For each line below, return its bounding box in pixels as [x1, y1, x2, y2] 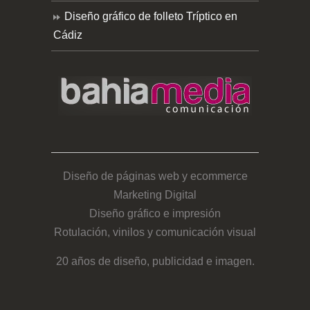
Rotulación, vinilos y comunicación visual [54, 226, 256, 239]
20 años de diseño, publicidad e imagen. [55, 255, 255, 268]
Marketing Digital [113, 189, 197, 201]
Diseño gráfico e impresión [89, 208, 221, 220]
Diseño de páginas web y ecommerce [62, 170, 248, 183]
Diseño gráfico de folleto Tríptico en [64, 10, 237, 23]
